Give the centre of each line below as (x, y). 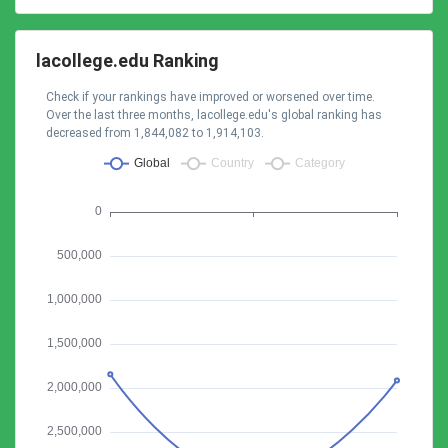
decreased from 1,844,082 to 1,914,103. (155, 133)
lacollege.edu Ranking (127, 60)
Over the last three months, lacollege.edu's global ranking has (214, 115)
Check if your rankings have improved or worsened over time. (210, 97)
